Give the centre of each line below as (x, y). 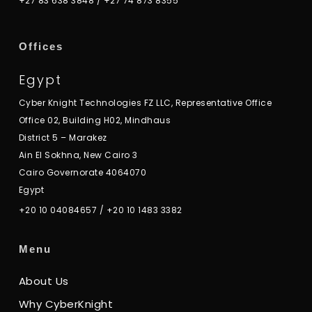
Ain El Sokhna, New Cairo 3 (78, 155)
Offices (41, 46)
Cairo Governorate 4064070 (83, 172)
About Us (44, 281)
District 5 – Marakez (63, 138)
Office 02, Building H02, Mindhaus (95, 120)
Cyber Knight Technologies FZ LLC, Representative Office (145, 103)
